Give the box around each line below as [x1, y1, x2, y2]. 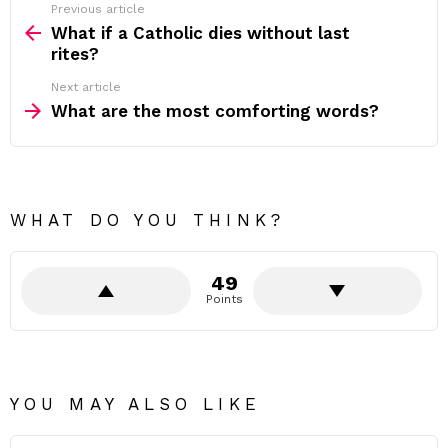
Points [205, 292, 243, 306]
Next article [51, 80, 121, 94]
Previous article [51, 2, 145, 16]
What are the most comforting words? [51, 101, 379, 121]
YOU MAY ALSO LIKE [10, 394, 261, 414]
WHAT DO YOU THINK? [10, 210, 285, 230]
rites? [51, 44, 99, 64]
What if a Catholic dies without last [51, 23, 350, 43]
